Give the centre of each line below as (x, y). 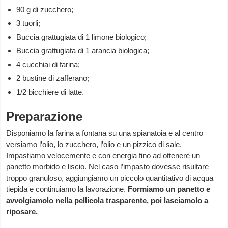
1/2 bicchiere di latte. (50, 92)
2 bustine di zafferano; (53, 78)
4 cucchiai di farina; (48, 65)
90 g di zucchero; (45, 10)
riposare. (22, 212)
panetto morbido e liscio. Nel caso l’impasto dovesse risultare (108, 167)
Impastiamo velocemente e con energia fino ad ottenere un (103, 156)
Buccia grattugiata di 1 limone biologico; (82, 37)
